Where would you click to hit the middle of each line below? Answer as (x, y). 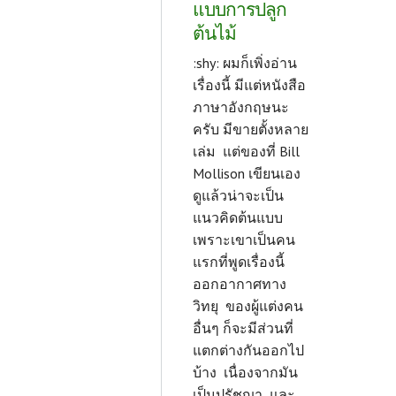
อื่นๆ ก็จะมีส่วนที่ (243, 328)
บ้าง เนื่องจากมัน (245, 373)
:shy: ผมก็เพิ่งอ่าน (245, 63)
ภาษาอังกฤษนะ (241, 107)
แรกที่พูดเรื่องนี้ (239, 262)
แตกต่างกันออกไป (248, 350)
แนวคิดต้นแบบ (240, 218)
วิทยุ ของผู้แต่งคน (248, 306)
